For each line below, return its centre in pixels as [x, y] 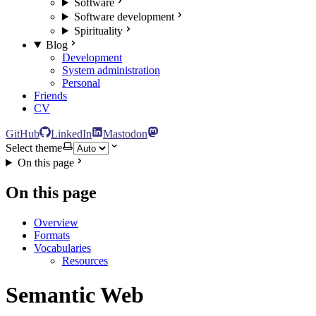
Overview [56, 222]
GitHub [23, 134]
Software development [124, 17]
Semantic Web [75, 295]
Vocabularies [62, 248]
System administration [111, 70]
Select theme [34, 148]
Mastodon [125, 134]
